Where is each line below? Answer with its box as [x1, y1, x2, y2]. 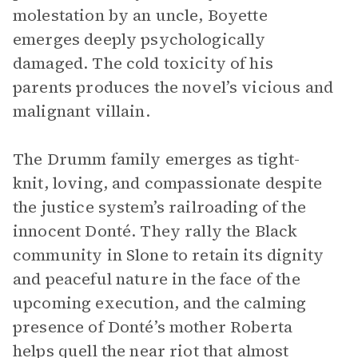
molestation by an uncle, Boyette [13, 4, 268, 26]
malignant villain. [13, 100, 150, 122]
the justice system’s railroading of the [13, 196, 306, 218]
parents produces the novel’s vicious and [13, 76, 333, 98]
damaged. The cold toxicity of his [13, 52, 273, 74]
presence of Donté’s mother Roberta [13, 316, 293, 338]
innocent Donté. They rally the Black [13, 220, 298, 242]
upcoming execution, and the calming [13, 292, 307, 314]
